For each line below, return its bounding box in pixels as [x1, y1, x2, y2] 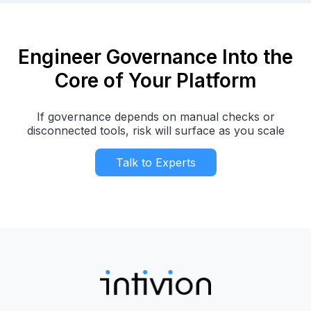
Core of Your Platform [54, 68, 257, 92]
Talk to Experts [115, 155, 196, 169]
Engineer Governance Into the [18, 44, 293, 69]
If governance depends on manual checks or [36, 109, 275, 124]
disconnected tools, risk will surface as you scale [26, 123, 285, 137]
